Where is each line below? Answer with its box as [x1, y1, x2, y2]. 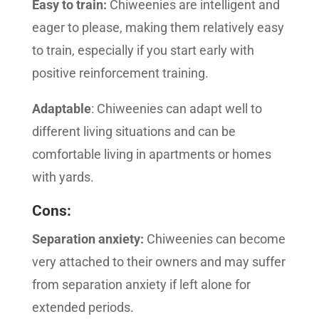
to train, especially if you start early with [31, 43, 254, 58]
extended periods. [31, 300, 134, 315]
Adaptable [31, 101, 91, 116]
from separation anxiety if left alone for [31, 277, 251, 292]
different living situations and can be [31, 124, 236, 139]
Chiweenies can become [143, 231, 286, 246]
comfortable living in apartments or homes [31, 147, 271, 162]
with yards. [31, 169, 94, 184]
